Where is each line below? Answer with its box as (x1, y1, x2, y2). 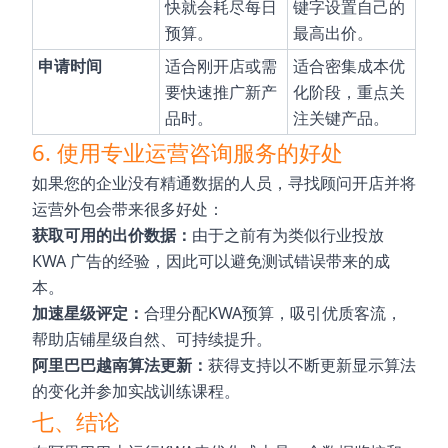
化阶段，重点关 (293, 81, 405, 103)
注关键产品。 (293, 107, 389, 129)
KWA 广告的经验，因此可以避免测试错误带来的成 (32, 250, 390, 272)
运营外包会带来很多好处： (32, 198, 224, 220)
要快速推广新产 (165, 81, 277, 103)
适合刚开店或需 (165, 55, 277, 77)
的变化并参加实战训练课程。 (32, 380, 240, 402)
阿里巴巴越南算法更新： (32, 354, 208, 376)
